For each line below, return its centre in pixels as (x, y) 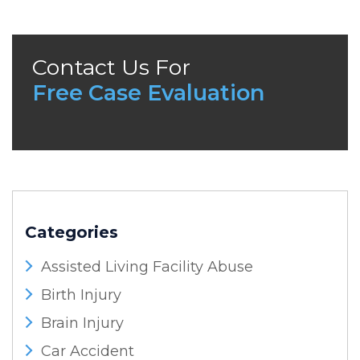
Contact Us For (111, 67)
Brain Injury (82, 323)
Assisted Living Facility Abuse (147, 267)
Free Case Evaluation (148, 93)
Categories (72, 232)
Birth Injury (81, 295)
